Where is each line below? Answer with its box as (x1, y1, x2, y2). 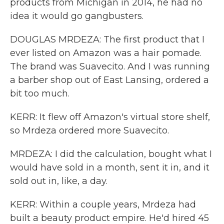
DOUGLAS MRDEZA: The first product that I (10, 34, 204, 45)
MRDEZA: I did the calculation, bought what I (10, 148, 212, 159)
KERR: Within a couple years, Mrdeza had (10, 199, 196, 210)
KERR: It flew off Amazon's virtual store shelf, (10, 111, 210, 122)
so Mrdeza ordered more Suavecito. (10, 125, 169, 136)
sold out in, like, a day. (10, 175, 107, 186)
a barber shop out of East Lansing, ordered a (10, 74, 209, 85)
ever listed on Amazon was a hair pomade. (10, 47, 201, 58)
